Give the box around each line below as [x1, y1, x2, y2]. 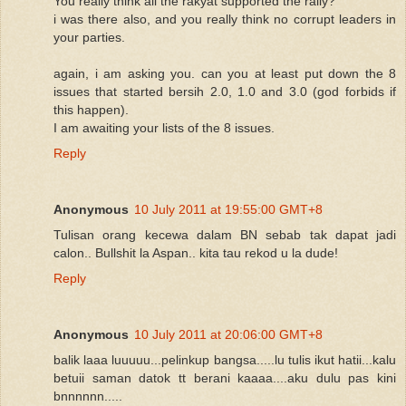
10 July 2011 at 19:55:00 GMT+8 [134, 201, 323, 217]
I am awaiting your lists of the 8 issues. [53, 120, 275, 135]
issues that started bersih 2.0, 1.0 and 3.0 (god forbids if [53, 83, 396, 99]
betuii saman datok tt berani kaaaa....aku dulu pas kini [53, 370, 396, 385]
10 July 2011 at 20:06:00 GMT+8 [134, 326, 323, 342]
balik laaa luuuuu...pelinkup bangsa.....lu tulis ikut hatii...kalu [53, 352, 396, 367]
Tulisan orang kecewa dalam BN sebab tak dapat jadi [53, 227, 396, 242]
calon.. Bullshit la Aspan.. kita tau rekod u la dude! [53, 245, 338, 260]
